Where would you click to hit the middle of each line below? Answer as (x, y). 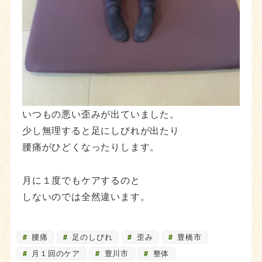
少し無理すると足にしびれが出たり (101, 130)
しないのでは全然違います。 (86, 196)
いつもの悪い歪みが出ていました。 (101, 114)
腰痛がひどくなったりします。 (91, 147)
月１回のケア (55, 253)
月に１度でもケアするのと (81, 180)
